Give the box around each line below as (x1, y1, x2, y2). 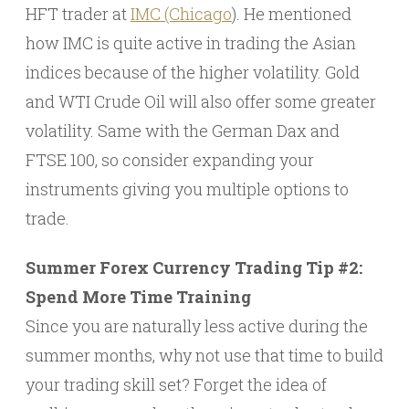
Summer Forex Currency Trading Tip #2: (26, 257, 362, 279)
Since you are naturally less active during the (26, 315, 368, 338)
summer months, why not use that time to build (26, 344, 383, 367)
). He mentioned (232, 3, 351, 26)
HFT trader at (26, 3, 131, 26)
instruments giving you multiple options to (26, 178, 349, 201)
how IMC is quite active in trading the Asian (26, 32, 356, 55)
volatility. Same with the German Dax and (26, 120, 340, 142)
